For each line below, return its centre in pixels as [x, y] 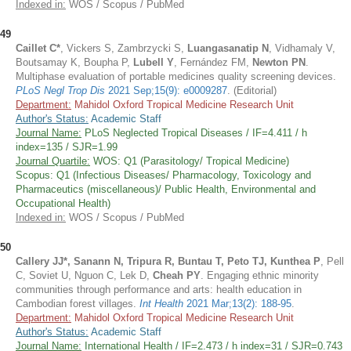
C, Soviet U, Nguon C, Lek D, [83, 275]
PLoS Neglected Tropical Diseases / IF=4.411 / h [194, 133]
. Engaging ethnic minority [260, 275]
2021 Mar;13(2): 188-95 [239, 304]
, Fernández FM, [213, 62]
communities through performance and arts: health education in [159, 289]
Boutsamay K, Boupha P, [74, 62]
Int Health [163, 304]
